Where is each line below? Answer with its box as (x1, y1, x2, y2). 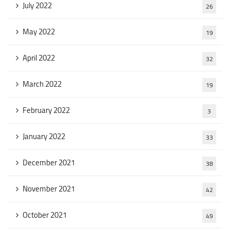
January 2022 (23, 129, 65, 144)
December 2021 (23, 155, 75, 170)
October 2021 (23, 207, 67, 222)
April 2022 (23, 50, 55, 65)
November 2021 (23, 181, 75, 196)
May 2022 (23, 24, 55, 39)
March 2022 (23, 76, 62, 91)
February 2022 (23, 103, 70, 118)
